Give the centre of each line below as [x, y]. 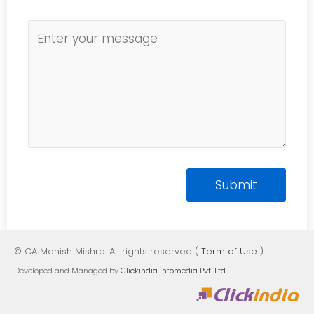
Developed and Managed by [67, 271]
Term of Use [229, 251]
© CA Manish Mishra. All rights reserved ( [108, 251]
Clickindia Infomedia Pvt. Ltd [173, 271]
